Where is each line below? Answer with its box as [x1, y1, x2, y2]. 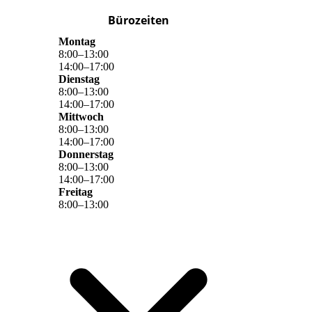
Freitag [58, 186, 93, 198]
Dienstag [58, 73, 100, 86]
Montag [58, 36, 95, 48]
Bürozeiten [107, 13, 169, 29]
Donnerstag [58, 148, 114, 161]
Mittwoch [58, 111, 104, 123]
